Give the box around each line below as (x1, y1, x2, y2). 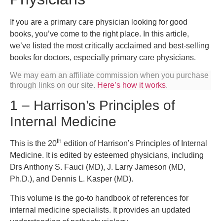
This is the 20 (10, 139, 57, 148)
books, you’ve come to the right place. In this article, (10, 29, 189, 38)
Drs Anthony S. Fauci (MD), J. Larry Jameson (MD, (10, 163, 185, 172)
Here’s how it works (97, 80, 166, 89)
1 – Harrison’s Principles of (10, 98, 175, 113)
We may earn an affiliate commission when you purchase (10, 71, 209, 79)
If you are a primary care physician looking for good (10, 17, 187, 26)
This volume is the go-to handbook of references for (10, 193, 188, 202)
